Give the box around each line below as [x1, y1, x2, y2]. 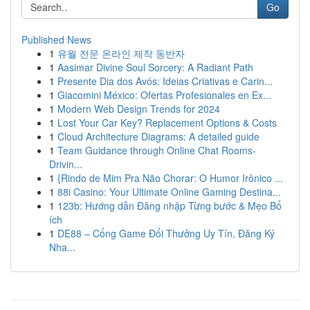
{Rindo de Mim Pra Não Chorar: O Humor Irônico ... [57, 171, 283, 185]
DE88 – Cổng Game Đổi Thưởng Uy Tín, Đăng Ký [57, 226, 275, 240]
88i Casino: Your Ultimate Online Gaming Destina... [57, 185, 281, 199]
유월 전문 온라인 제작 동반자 [57, 46, 185, 60]
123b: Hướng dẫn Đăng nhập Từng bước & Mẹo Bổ [57, 199, 282, 212]
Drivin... [49, 157, 82, 171]
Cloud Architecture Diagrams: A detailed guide [57, 129, 259, 143]
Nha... [49, 240, 75, 254]
